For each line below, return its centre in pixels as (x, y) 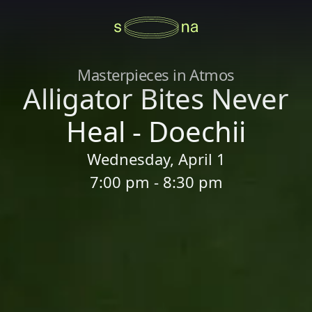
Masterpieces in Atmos (156, 75)
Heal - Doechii (156, 131)
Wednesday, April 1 (156, 159)
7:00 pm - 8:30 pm (156, 182)
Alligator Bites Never (156, 99)
